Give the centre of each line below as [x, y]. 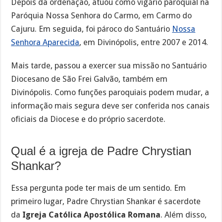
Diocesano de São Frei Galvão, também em [89, 79]
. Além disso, [184, 215]
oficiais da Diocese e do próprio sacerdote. [88, 119]
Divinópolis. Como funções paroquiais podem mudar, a [110, 93]
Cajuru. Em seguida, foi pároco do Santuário [92, 29]
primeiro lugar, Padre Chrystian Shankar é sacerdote [106, 201]
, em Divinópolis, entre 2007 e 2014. [144, 43]
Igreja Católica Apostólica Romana [92, 215]
